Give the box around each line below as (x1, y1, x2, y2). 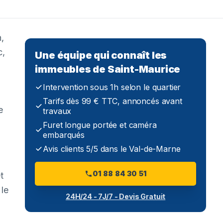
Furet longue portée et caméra (43, 119, 157, 130)
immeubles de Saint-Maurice (35, 63, 181, 75)
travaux (43, 106, 72, 116)
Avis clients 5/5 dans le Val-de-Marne (43, 143, 181, 154)
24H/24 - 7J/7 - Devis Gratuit (65, 192, 166, 201)
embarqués (43, 129, 85, 140)
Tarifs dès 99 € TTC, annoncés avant (43, 96, 182, 106)
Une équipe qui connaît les (35, 49, 167, 61)
